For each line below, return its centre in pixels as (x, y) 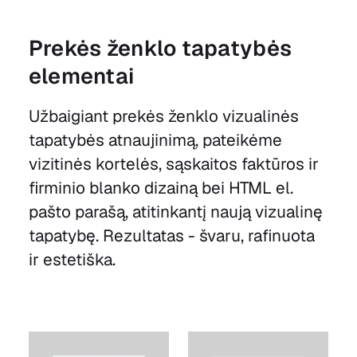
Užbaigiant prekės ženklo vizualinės (163, 116)
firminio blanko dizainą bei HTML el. (161, 188)
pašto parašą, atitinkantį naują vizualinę (175, 212)
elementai (81, 76)
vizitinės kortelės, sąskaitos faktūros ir (173, 164)
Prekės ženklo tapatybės (160, 49)
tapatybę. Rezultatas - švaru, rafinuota (171, 236)
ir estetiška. (72, 260)
